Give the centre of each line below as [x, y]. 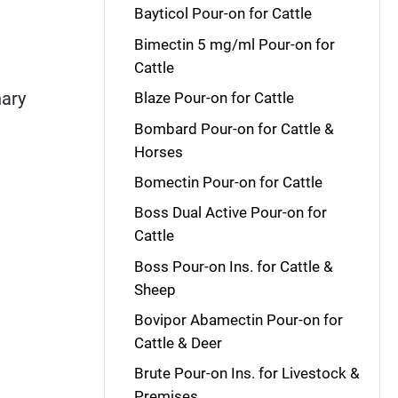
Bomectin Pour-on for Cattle [228, 182]
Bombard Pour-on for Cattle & [234, 128]
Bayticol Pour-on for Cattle [223, 14]
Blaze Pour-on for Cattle [214, 98]
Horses [158, 151]
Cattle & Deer [178, 343]
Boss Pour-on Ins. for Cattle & [233, 266]
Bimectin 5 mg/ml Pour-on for [234, 44]
